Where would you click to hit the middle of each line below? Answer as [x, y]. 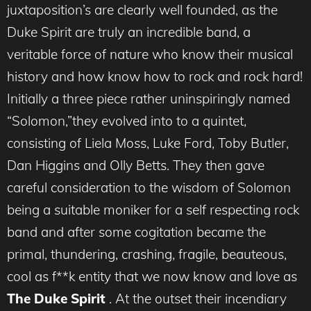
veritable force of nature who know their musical [150, 54]
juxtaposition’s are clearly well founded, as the [142, 10]
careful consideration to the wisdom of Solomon [149, 188]
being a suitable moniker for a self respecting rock [153, 210]
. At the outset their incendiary [198, 299]
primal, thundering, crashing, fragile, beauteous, [147, 254]
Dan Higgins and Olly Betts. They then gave [136, 166]
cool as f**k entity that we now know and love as [152, 277]
